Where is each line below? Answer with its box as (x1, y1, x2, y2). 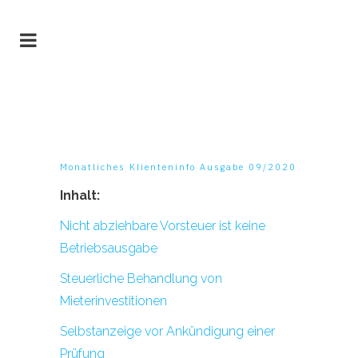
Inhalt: (60, 188, 100, 203)
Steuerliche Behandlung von (60, 271, 222, 286)
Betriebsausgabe (60, 241, 157, 256)
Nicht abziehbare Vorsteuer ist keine (60, 218, 265, 233)
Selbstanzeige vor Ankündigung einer (60, 324, 275, 339)
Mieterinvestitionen (60, 293, 167, 308)
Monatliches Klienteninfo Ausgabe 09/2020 (60, 161, 296, 173)
